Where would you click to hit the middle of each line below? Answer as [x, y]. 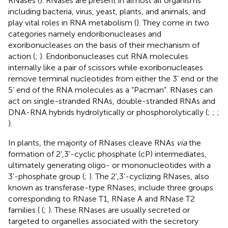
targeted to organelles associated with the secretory [103, 221]
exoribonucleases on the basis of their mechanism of [104, 45]
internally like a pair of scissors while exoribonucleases [106, 67]
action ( [22, 56]
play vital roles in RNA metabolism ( [72, 22]
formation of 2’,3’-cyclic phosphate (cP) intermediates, [107, 154]
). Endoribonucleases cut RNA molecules [114, 56]
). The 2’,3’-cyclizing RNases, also [149, 176]
